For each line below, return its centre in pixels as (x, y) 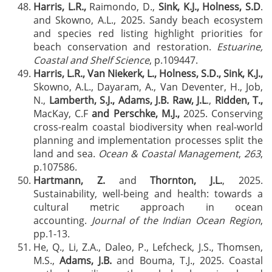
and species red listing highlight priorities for (148, 33)
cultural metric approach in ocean (148, 207)
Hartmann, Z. (69, 180)
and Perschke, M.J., (136, 114)
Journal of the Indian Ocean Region (176, 220)
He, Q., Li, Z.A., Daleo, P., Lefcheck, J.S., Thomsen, (148, 247)
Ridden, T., (239, 100)
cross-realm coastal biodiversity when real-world (148, 127)
